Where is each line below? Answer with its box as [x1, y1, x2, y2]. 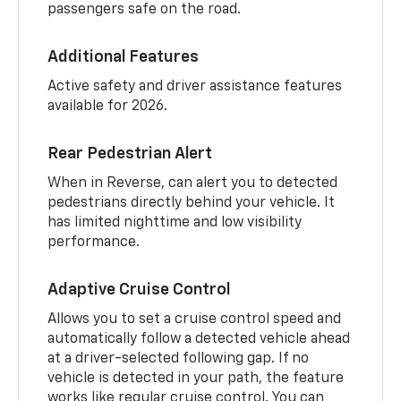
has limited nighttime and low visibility [47, 215, 303, 230]
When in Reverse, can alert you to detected [47, 175, 338, 191]
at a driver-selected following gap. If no [47, 351, 310, 366]
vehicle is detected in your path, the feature [47, 371, 345, 386]
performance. [47, 235, 141, 250]
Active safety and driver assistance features [47, 79, 343, 94]
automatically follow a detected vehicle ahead [47, 331, 351, 346]
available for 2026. [47, 98, 168, 114]
